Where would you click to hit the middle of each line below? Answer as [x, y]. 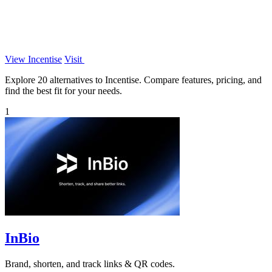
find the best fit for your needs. [63, 90]
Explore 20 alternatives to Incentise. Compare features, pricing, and [133, 80]
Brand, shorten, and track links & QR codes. [90, 263]
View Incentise [33, 59]
